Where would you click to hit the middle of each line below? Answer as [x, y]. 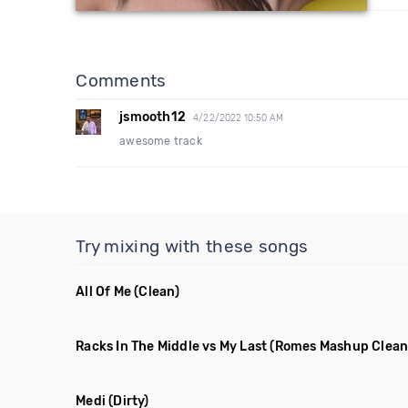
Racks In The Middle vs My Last [172, 347]
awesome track [161, 141]
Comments [121, 81]
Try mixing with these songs [192, 246]
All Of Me [104, 292]
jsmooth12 [153, 117]
